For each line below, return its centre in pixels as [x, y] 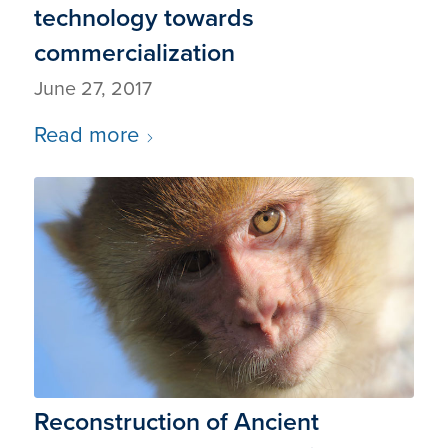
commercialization [134, 52]
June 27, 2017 [92, 88]
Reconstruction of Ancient [176, 421]
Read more [86, 134]
